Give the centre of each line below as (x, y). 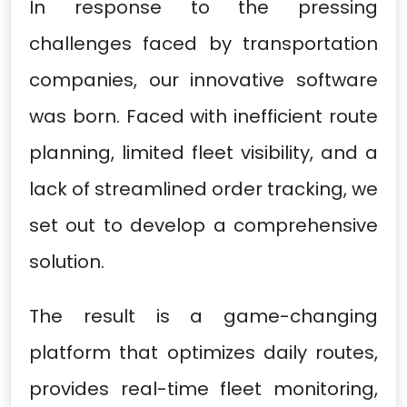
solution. (67, 261)
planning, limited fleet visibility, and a (203, 152)
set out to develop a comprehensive (203, 225)
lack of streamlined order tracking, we (203, 189)
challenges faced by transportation (203, 43)
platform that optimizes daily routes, (203, 352)
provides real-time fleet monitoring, (203, 388)
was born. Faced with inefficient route (203, 116)
